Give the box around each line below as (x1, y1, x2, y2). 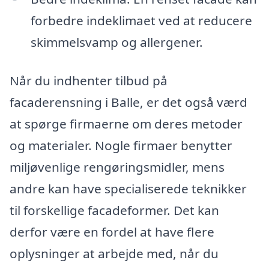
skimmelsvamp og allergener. (30, 33, 203, 50)
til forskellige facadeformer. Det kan (10, 201, 219, 219)
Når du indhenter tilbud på (10, 71, 168, 89)
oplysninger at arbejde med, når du (10, 244, 219, 262)
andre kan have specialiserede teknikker (10, 180, 247, 197)
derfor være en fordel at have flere (10, 223, 214, 240)
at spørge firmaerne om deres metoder (10, 115, 243, 132)
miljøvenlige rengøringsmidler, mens (10, 158, 225, 175)
